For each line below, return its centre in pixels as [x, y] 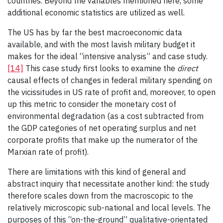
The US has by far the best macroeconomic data [95, 33]
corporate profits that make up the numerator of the [103, 140]
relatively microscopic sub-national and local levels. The [109, 208]
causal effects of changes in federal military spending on [110, 80]
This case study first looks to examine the [100, 68]
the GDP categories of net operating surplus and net [102, 128]
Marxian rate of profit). [48, 152]
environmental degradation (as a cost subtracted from [106, 116]
